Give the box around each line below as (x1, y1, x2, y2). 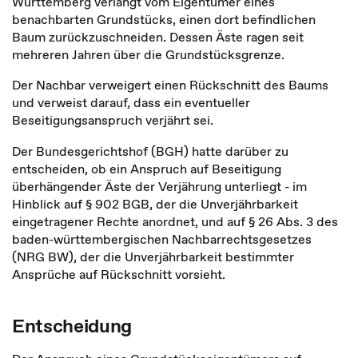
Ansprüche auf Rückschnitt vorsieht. (12, 265, 225, 283)
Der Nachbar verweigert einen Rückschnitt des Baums (12, 76, 328, 93)
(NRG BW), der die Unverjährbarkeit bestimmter (12, 248, 294, 265)
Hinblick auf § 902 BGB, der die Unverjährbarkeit (12, 195, 298, 213)
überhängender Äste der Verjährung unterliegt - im (12, 177, 307, 195)
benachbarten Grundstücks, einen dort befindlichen (12, 10, 316, 28)
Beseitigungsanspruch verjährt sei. (12, 111, 213, 129)
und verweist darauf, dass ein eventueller (12, 93, 250, 111)
